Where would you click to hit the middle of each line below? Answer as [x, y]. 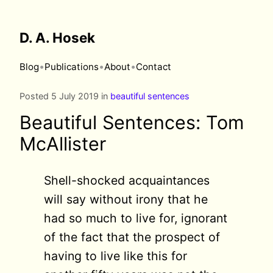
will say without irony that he [126, 199]
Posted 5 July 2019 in [65, 96]
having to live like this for [115, 256]
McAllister [63, 143]
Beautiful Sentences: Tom [132, 122]
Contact [154, 66]
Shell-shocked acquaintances [127, 180]
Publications [72, 66]
